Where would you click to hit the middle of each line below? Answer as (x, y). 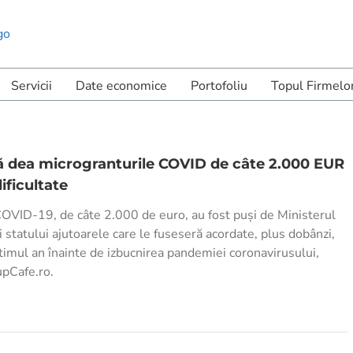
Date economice (121, 86)
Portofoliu (219, 86)
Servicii (32, 86)
